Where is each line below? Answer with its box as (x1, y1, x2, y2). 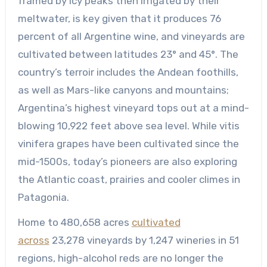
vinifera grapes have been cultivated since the (17, 137, 239, 150)
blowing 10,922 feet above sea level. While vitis (17, 119, 240, 132)
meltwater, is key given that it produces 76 (17, 12, 221, 24)
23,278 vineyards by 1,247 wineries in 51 (49, 234, 239, 247)
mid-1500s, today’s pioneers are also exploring (17, 155, 237, 167)
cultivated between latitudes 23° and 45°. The (17, 48, 238, 60)
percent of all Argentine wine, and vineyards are (17, 30, 245, 42)
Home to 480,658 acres (17, 216, 132, 229)
